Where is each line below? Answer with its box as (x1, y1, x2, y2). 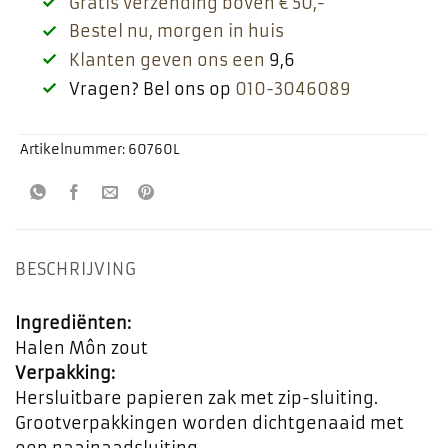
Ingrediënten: (15, 312, 131, 333)
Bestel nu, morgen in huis (68, 21, 284, 42)
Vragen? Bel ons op (68, 78, 235, 99)
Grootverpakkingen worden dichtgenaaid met (15, 412, 404, 433)
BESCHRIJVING (15, 258, 137, 279)
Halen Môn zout (15, 337, 148, 358)
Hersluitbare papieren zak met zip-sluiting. (15, 387, 378, 408)
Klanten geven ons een (68, 49, 265, 70)
